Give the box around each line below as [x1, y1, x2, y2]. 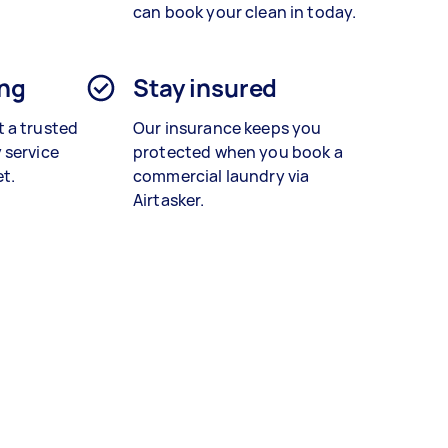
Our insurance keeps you [133, 117, 322, 140]
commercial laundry [133, 165, 285, 188]
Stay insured [133, 71, 278, 105]
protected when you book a [133, 141, 343, 164]
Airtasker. [133, 189, 205, 212]
